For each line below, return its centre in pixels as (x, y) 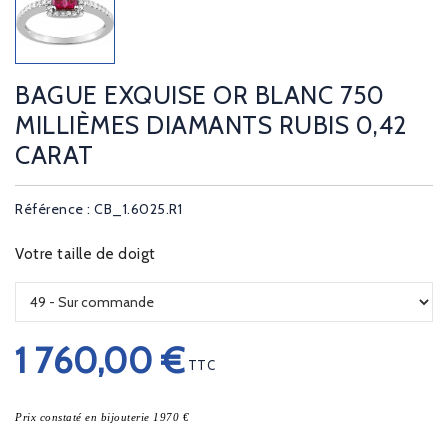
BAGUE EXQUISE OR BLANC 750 (199, 95)
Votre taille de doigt (85, 254)
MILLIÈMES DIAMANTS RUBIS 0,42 (211, 125)
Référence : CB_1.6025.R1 (98, 209)
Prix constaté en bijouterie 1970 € (102, 417)
